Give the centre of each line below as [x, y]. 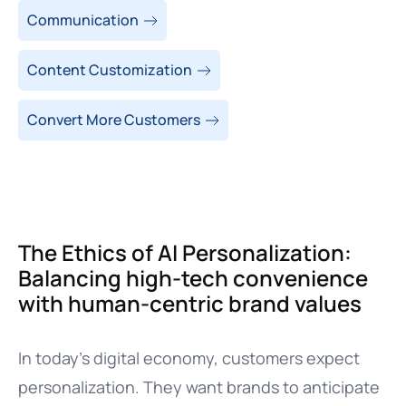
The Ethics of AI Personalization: [185, 252]
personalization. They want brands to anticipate [199, 387]
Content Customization [110, 70]
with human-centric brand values [190, 303]
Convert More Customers [114, 120]
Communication [83, 20]
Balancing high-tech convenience [193, 278]
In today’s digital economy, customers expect [189, 358]
